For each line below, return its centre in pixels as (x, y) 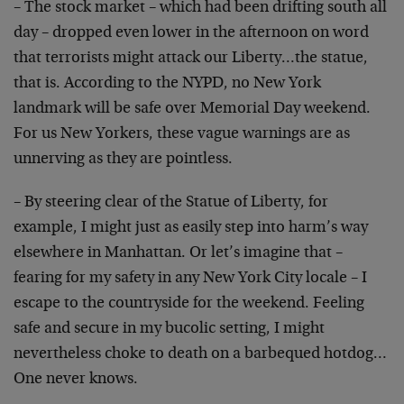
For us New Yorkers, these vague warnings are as (182, 134)
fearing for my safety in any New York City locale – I (190, 279)
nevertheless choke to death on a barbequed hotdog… (200, 354)
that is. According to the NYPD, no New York (167, 84)
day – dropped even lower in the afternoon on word (191, 33)
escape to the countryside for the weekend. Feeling (189, 304)
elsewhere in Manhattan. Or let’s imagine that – (178, 253)
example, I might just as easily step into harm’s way (191, 228)
